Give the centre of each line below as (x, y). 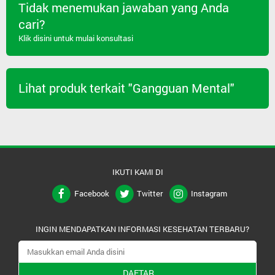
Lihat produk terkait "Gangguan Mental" (126, 88)
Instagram (209, 194)
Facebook (91, 194)
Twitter (150, 194)
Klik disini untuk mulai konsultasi (76, 38)
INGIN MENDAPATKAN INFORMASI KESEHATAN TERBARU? (142, 229)
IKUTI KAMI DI (137, 172)
